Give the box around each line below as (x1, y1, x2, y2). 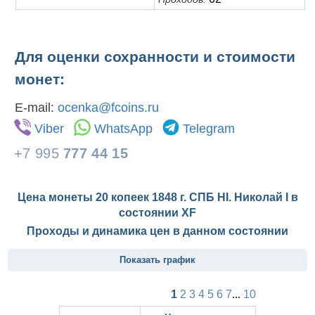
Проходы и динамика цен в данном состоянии (27, 225, 288, 238)
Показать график (120, 255, 195, 266)
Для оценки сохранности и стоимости (15, 49, 295, 65)
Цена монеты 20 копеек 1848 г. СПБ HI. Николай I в (17, 191, 298, 204)
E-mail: (15, 101, 58, 115)
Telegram (183, 122, 235, 136)
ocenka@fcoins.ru (58, 101, 159, 115)
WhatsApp (94, 122, 153, 136)
